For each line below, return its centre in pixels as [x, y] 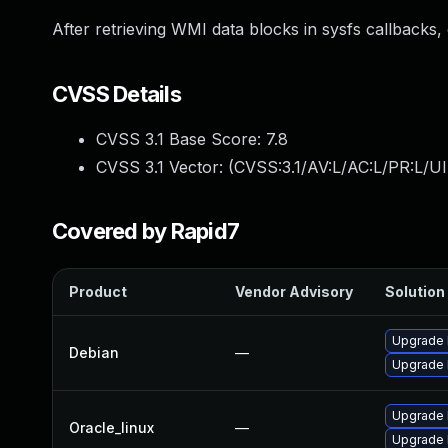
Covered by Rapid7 [146, 231]
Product [98, 291]
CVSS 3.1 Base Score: [181, 139]
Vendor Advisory [294, 291]
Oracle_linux [111, 427]
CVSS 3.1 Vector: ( [165, 167]
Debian [94, 352]
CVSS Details [116, 94]
